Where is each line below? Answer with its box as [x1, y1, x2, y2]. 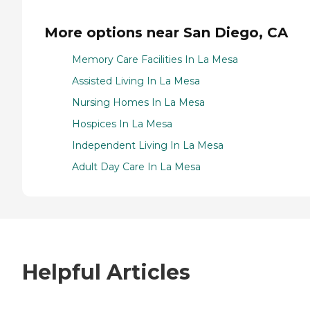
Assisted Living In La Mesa [72, 74, 200, 87]
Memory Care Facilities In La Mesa [72, 53, 238, 66]
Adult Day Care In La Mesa [72, 160, 201, 173]
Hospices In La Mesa [72, 117, 172, 130]
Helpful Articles [22, 259, 190, 286]
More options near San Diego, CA [44, 24, 288, 41]
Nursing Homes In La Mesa [72, 95, 205, 109]
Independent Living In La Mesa [72, 138, 224, 152]
